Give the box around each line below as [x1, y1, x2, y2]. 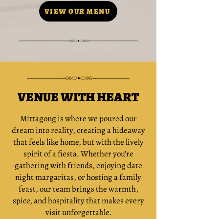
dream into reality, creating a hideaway [11, 125, 145, 136]
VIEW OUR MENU [44, 6, 110, 16]
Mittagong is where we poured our [20, 113, 137, 124]
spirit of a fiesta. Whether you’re [23, 148, 133, 159]
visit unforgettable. [45, 207, 111, 218]
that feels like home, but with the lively [13, 136, 144, 148]
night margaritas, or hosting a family [15, 172, 141, 183]
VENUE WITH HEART [18, 88, 139, 106]
